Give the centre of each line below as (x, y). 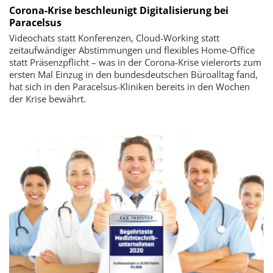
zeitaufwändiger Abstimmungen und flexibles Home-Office (132, 50)
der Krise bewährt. (48, 98)
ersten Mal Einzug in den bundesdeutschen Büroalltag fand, (133, 74)
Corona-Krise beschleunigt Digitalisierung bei (119, 10)
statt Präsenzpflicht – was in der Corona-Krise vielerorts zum (135, 62)
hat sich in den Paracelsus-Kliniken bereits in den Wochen (129, 86)
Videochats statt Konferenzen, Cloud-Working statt (114, 37)
